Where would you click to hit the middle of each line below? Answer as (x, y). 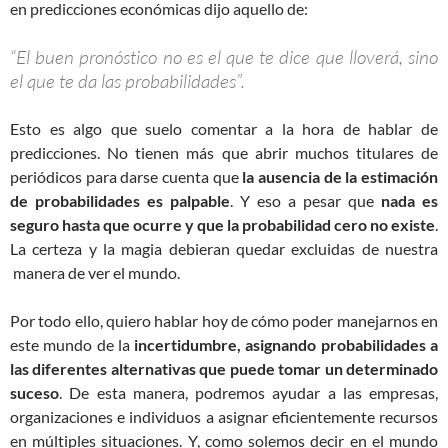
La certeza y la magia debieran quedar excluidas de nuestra (224, 248)
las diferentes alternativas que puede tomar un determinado (224, 368)
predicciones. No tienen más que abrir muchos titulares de (224, 152)
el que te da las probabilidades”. (127, 81)
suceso (34, 392)
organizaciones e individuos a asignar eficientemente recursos (224, 416)
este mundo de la (72, 344)
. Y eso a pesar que (302, 200)
